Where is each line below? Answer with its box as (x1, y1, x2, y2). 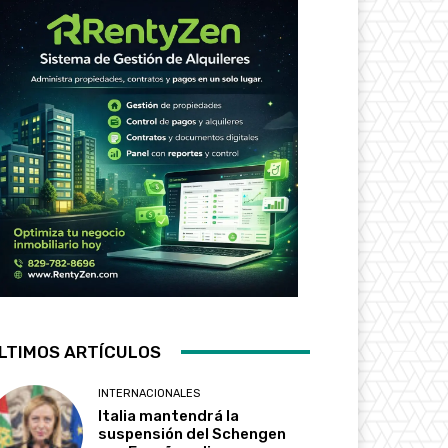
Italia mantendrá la (98, 406, 240, 425)
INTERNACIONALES (98, 386, 201, 400)
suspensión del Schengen (98, 424, 287, 443)
